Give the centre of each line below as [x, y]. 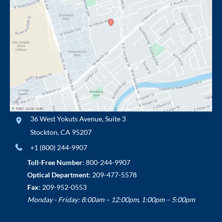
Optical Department [58, 175]
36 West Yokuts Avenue [66, 119]
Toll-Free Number [55, 163]
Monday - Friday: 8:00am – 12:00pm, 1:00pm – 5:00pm [111, 200]
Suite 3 [115, 119]
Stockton [44, 132]
